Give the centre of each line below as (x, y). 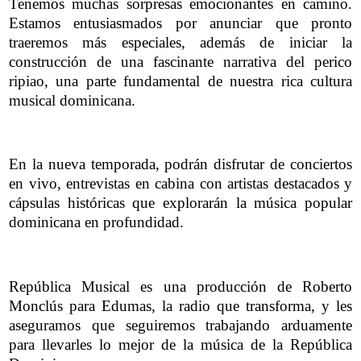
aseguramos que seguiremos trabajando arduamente (180, 325)
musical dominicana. (72, 100)
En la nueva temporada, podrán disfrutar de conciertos (180, 164)
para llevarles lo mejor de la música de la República (180, 344)
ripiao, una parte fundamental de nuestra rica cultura (180, 81)
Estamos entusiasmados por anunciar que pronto (180, 23)
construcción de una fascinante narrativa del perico (180, 61)
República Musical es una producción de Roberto (180, 286)
